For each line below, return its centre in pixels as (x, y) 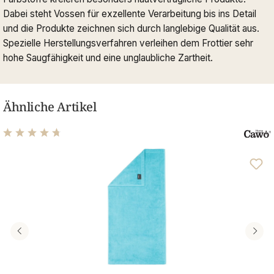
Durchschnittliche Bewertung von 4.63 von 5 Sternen (127, 148)
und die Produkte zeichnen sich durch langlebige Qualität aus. (131, 28)
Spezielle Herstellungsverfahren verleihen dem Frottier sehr (128, 43)
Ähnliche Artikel (50, 106)
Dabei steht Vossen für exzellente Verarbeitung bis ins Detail (130, 13)
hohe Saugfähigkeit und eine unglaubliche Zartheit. (108, 57)
